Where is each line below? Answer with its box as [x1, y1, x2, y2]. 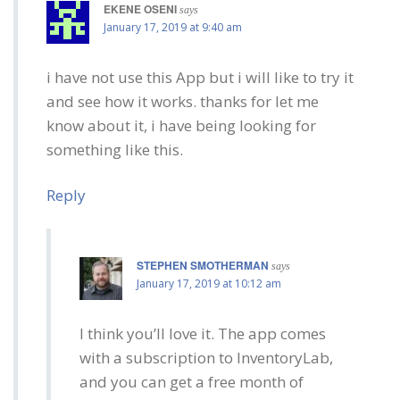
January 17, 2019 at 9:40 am [104, 19, 242, 35]
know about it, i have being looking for [46, 114, 316, 136]
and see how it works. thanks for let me [46, 90, 319, 112]
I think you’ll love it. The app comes [79, 322, 326, 344]
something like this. [46, 138, 183, 160]
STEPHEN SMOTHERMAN [137, 256, 269, 273]
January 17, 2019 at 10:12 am [137, 275, 281, 291]
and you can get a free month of [79, 371, 304, 392]
